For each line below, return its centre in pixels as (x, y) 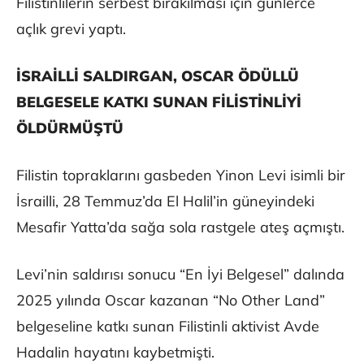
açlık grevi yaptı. (71, 29)
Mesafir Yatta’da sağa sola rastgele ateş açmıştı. (180, 227)
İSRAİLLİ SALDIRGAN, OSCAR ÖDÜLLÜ (158, 76)
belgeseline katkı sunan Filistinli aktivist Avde (168, 327)
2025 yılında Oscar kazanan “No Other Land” (171, 301)
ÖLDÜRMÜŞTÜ (70, 128)
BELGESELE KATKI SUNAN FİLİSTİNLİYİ (159, 102)
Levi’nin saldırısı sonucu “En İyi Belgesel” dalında (180, 275)
